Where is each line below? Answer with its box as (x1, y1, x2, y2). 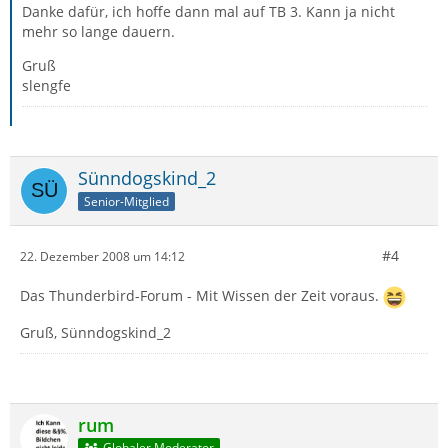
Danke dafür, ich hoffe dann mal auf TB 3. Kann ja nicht (22, 2, 395, 21)
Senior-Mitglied (84, 192, 169, 210)
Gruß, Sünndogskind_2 (20, 323, 171, 342)
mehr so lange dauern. (22, 22, 175, 41)
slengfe (22, 76, 71, 95)
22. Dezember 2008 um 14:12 (20, 247, 185, 265)
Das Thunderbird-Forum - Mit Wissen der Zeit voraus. (20, 286, 383, 306)
